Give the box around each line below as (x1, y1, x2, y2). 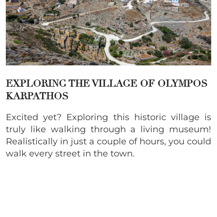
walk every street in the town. (6, 148, 135, 159)
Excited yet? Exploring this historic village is (6, 112, 211, 123)
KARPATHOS (6, 90, 68, 103)
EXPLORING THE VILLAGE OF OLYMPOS (6, 77, 207, 90)
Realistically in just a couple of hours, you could (6, 136, 211, 147)
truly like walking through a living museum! (6, 124, 211, 135)
